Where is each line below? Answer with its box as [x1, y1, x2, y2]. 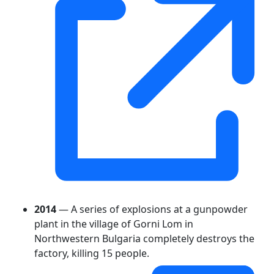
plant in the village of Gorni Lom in [34, 217, 193, 231]
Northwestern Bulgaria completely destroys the [34, 231, 254, 245]
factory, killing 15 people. [34, 246, 149, 260]
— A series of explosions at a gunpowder [56, 202, 248, 216]
